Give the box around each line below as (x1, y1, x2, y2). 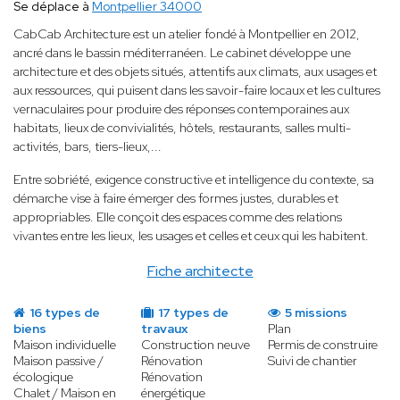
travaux (140, 321, 187, 337)
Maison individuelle (13, 337, 116, 354)
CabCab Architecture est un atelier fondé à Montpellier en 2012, (13, 26, 360, 43)
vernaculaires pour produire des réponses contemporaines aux (13, 101, 349, 118)
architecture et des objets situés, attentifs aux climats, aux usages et (13, 63, 377, 80)
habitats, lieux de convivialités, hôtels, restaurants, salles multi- (13, 120, 351, 137)
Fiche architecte (146, 262, 254, 281)
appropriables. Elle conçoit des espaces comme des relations (13, 209, 342, 226)
